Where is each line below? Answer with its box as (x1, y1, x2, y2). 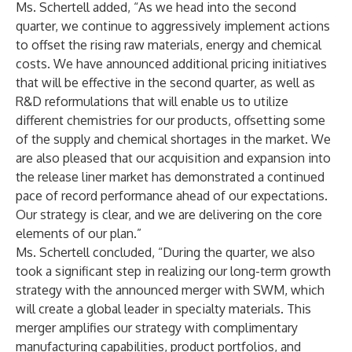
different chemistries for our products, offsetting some (16, 112, 325, 128)
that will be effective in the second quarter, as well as (16, 75, 315, 90)
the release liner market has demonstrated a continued (16, 169, 324, 185)
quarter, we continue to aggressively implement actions (16, 18, 330, 34)
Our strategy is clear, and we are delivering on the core (16, 207, 322, 222)
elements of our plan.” (16, 225, 141, 241)
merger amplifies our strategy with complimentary (16, 320, 298, 335)
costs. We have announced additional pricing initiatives (16, 56, 327, 71)
